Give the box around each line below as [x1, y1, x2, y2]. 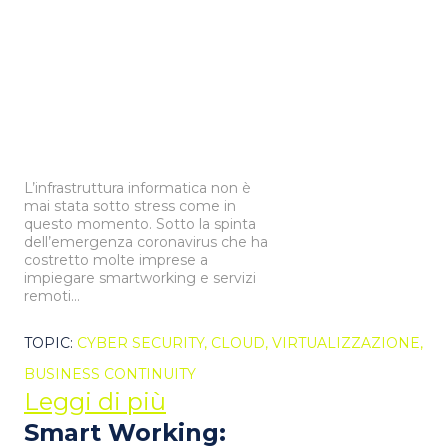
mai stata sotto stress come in [24, 197, 236, 216]
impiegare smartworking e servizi [24, 269, 256, 288]
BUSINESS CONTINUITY [24, 365, 196, 384]
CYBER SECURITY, [77, 334, 211, 353]
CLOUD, [211, 334, 272, 353]
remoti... [24, 287, 80, 306]
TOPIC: [24, 334, 77, 353]
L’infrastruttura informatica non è [24, 179, 251, 198]
